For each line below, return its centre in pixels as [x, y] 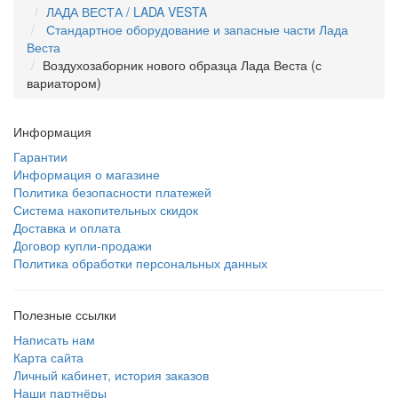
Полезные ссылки [65, 314]
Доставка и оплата [67, 227]
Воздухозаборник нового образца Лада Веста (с [182, 64]
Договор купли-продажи [83, 245]
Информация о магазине [87, 174]
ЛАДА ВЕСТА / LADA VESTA [127, 11]
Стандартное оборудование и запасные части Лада [195, 29]
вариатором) [64, 82]
